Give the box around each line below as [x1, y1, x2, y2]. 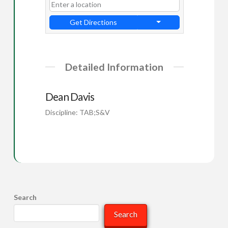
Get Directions [69, 17, 117, 26]
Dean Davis [45, 90, 95, 103]
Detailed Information [65, 61, 164, 73]
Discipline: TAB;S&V [45, 108, 110, 117]
